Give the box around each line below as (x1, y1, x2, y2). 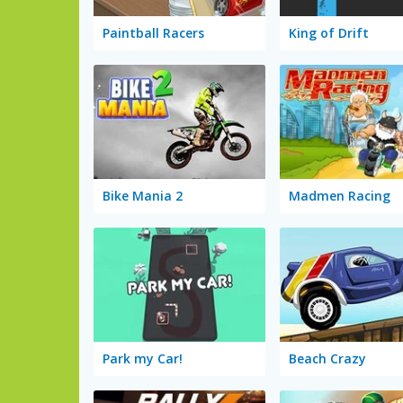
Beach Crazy (288, 350, 366, 367)
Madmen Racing (288, 187, 390, 205)
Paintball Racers (103, 24, 204, 42)
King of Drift (288, 24, 369, 42)
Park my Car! (103, 350, 183, 367)
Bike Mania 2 (103, 187, 183, 205)
